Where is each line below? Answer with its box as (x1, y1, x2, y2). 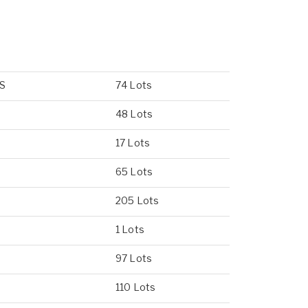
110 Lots (115, 281, 156, 293)
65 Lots (115, 166, 153, 177)
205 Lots (115, 195, 159, 206)
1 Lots (115, 223, 144, 235)
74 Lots (115, 79, 152, 91)
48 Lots (115, 108, 153, 120)
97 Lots (115, 252, 152, 264)
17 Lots (115, 137, 150, 148)
